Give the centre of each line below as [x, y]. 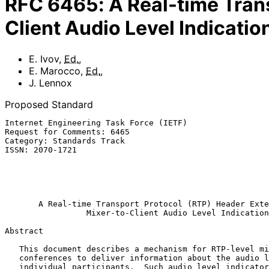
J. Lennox [50, 83]
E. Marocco [55, 71]
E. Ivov [44, 59]
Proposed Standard [49, 104]
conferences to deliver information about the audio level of [12, 258]
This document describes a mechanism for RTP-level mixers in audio [12, 249]
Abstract [24, 231]
